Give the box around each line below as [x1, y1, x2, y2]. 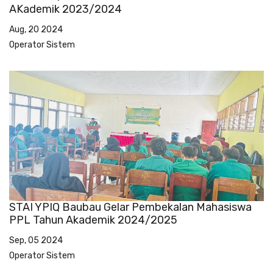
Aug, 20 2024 [9, 24, 63, 35]
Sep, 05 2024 [9, 235, 63, 246]
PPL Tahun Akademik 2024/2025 [9, 213, 177, 227]
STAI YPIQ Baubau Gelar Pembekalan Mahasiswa [9, 200, 252, 214]
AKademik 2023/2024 [9, 2, 122, 16]
